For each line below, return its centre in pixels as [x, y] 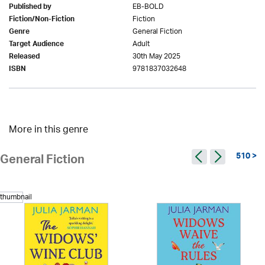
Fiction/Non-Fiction [42, 20]
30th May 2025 [156, 56]
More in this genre [49, 130]
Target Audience [36, 45]
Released [24, 57]
